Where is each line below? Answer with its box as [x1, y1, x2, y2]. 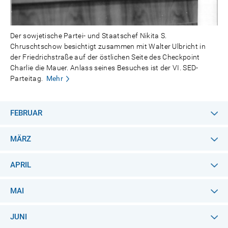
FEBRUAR [10, 108, 42, 118]
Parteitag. [10, 74, 43, 82]
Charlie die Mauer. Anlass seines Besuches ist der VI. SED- [10, 64, 198, 72]
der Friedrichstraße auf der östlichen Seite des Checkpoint [10, 53, 200, 61]
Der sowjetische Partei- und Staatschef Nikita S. [10, 32, 167, 40]
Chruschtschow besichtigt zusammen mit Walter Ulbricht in [10, 42, 206, 50]
